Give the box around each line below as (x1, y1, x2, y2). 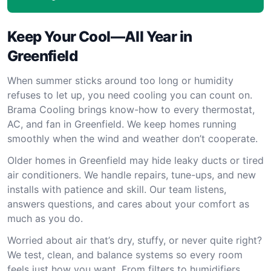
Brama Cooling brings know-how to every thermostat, (7, 103, 255, 116)
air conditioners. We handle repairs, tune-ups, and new (7, 169, 256, 181)
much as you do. (7, 212, 83, 224)
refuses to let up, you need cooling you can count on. (7, 89, 252, 101)
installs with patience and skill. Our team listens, (7, 183, 226, 195)
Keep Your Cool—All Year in (7, 28, 192, 45)
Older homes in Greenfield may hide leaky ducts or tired (7, 154, 264, 166)
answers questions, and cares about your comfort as (7, 198, 249, 210)
